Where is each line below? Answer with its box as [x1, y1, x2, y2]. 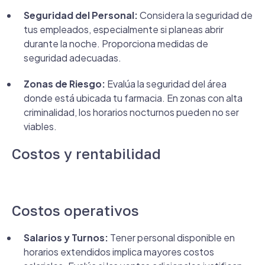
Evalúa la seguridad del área [105, 77, 227, 90]
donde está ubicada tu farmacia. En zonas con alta [24, 92, 243, 104]
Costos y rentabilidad [12, 145, 161, 162]
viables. [24, 120, 57, 132]
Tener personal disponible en [108, 231, 235, 244]
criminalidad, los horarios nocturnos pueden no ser [24, 106, 239, 118]
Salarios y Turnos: [24, 231, 108, 244]
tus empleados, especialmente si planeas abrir [24, 23, 224, 35]
